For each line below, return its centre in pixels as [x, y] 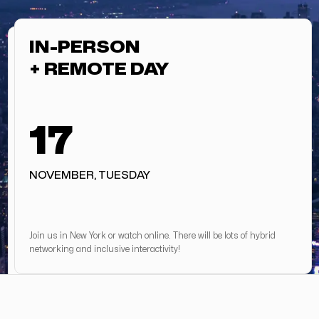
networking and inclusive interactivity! [105, 249]
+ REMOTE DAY [99, 69]
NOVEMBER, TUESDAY [90, 176]
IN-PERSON [85, 47]
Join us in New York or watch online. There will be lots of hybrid [152, 236]
